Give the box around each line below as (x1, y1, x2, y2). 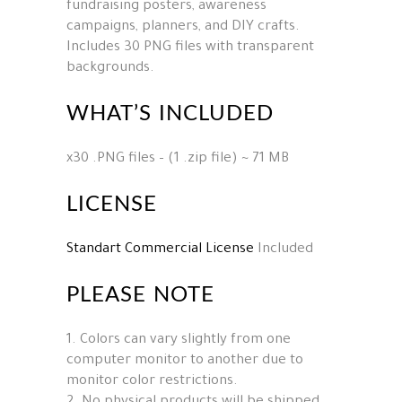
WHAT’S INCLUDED (66, 102, 275, 125)
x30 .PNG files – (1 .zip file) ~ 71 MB (66, 151, 289, 167)
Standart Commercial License (66, 241, 254, 258)
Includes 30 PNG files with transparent (66, 39, 314, 56)
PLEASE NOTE (66, 284, 214, 306)
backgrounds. (66, 60, 154, 76)
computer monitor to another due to (66, 353, 303, 369)
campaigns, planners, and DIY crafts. (66, 19, 300, 35)
